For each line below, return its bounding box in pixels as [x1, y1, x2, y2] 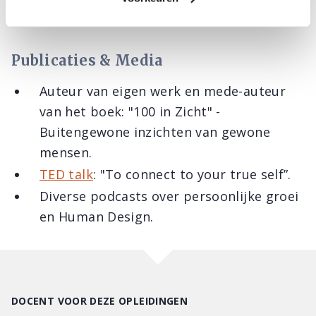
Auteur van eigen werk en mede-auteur [39, 83, 286, 99]
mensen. [39, 144, 92, 161]
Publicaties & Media [11, 51, 163, 69]
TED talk [39, 166, 93, 183]
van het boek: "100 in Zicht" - [39, 103, 221, 120]
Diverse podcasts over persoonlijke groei [39, 188, 299, 205]
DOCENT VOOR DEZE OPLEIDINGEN [11, 294, 188, 308]
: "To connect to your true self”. [92, 166, 291, 183]
